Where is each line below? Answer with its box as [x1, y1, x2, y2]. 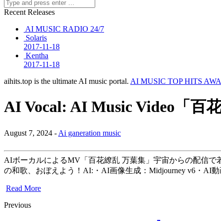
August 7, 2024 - [4, 128, 58, 137]
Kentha [26, 51, 48, 60]
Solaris [26, 33, 47, 42]
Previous [4, 200, 31, 209]
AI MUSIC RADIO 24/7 [25, 24, 104, 33]
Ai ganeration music [58, 128, 121, 137]
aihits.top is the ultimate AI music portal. [4, 76, 130, 85]
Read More [6, 184, 41, 192]
